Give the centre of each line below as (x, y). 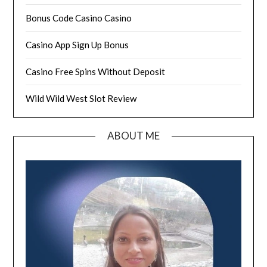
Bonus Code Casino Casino (79, 18)
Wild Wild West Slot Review (81, 99)
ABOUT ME (133, 136)
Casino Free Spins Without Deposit (96, 72)
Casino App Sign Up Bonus (77, 45)
